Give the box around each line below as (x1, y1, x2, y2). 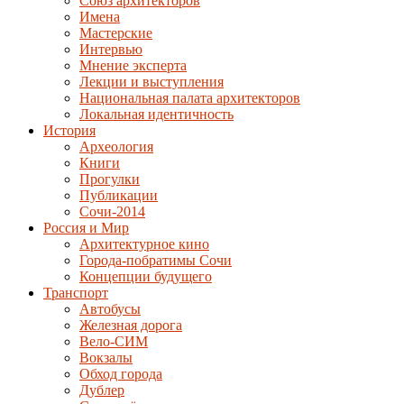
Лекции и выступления (79, 74, 224, 90)
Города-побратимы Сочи (79, 252, 232, 269)
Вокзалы (79, 350, 133, 366)
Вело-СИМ (79, 334, 148, 350)
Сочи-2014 (79, 204, 145, 220)
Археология (79, 139, 153, 155)
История (43, 123, 96, 139)
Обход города (79, 366, 162, 382)
